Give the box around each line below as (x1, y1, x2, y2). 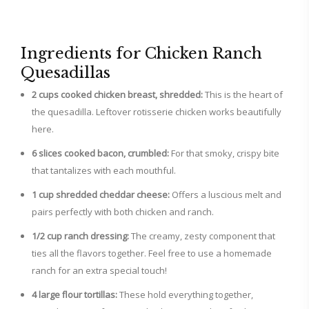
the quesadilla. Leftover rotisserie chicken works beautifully (32, 106, 281, 118)
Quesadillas (21, 63, 110, 82)
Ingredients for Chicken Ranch (21, 44, 262, 63)
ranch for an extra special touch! (32, 264, 167, 277)
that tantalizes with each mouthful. (32, 164, 176, 177)
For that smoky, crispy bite (169, 147, 279, 159)
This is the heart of (203, 88, 283, 101)
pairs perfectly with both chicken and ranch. (32, 206, 214, 218)
